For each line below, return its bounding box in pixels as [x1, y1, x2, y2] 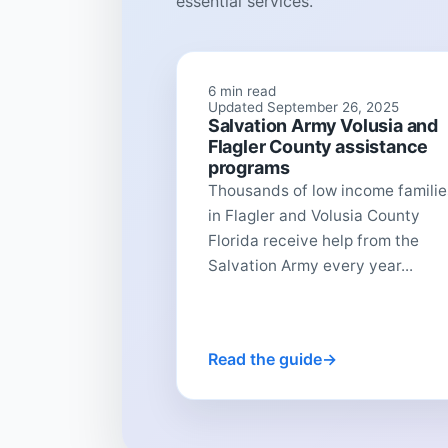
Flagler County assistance [207, 135, 429, 157]
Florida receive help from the [207, 230, 419, 250]
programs [207, 156, 290, 178]
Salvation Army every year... [207, 255, 413, 275]
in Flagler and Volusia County [207, 205, 420, 225]
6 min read [207, 82, 276, 99]
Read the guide [207, 348, 322, 369]
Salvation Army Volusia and [207, 114, 439, 136]
